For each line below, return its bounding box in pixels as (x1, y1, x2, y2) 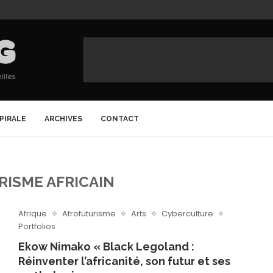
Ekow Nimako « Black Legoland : (18, 240, 194, 253)
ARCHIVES (44, 115, 82, 123)
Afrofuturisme (62, 208, 116, 219)
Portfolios (18, 221, 55, 232)
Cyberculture (161, 208, 213, 219)
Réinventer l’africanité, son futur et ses (18, 255, 230, 268)
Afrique (18, 208, 47, 219)
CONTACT (101, 115, 139, 123)
